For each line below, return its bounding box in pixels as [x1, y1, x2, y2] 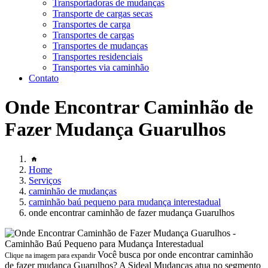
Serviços [29, 175, 61, 185]
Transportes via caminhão [53, 62, 149, 72]
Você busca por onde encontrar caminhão [98, 249, 253, 260]
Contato [29, 73, 59, 83]
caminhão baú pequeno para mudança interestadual [29, 196, 221, 207]
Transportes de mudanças [53, 41, 148, 51]
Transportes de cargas [53, 30, 134, 40]
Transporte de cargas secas [53, 8, 153, 19]
